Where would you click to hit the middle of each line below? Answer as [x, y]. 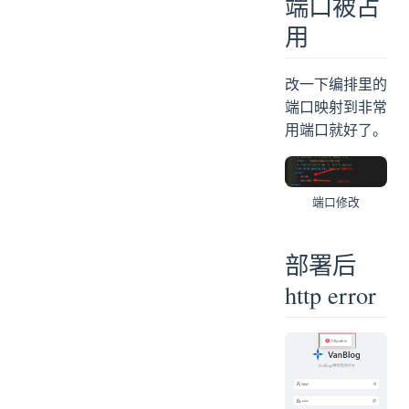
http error [330, 296]
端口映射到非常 [336, 107]
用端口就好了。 [336, 130]
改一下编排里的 [336, 84]
